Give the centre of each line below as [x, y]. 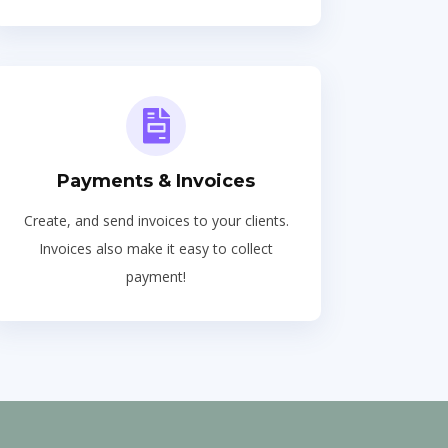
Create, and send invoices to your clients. [156, 220]
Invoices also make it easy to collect [156, 248]
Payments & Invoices [156, 181]
